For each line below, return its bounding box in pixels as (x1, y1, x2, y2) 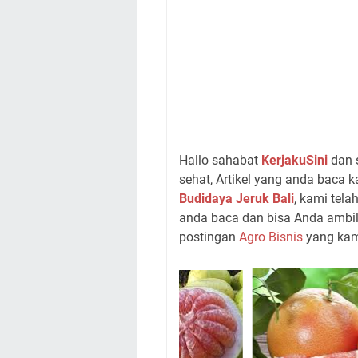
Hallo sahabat (179, 153, 261, 168)
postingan (179, 229, 239, 245)
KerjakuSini (261, 153, 328, 168)
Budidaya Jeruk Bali (179, 191, 294, 206)
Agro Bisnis (239, 229, 303, 245)
